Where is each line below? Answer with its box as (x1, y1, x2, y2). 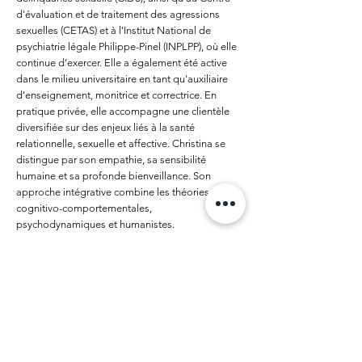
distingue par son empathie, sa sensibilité (16, 153, 206, 166)
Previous (16, 280, 58, 296)
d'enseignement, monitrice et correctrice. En (16, 88, 217, 101)
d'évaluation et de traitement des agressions (16, 7, 220, 20)
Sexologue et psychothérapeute (16, 242, 180, 258)
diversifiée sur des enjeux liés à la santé (16, 120, 195, 133)
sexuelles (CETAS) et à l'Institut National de (16, 23, 211, 36)
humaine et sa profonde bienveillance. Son (16, 169, 211, 182)
